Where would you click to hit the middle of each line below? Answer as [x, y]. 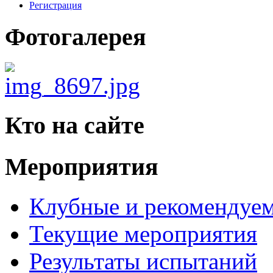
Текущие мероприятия [143, 233]
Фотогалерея [76, 37]
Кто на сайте [75, 125]
